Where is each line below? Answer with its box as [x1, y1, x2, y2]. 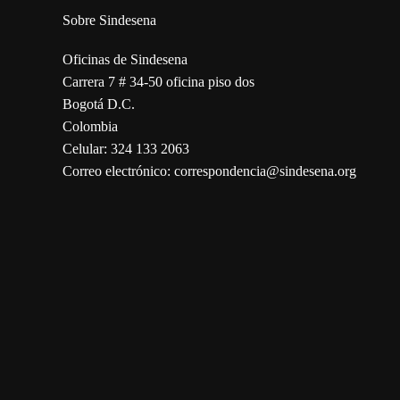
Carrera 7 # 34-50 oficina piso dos [62, 74, 254, 90]
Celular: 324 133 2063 [62, 141, 189, 157]
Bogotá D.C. [62, 96, 135, 112]
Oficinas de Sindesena [62, 52, 187, 68]
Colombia [62, 119, 118, 135]
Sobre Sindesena [62, 12, 156, 29]
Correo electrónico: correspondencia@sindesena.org [62, 163, 356, 179]
